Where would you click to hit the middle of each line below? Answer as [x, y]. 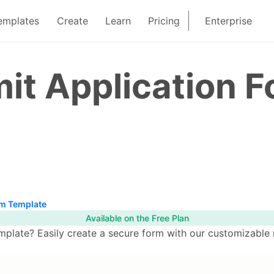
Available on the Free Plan [137, 218]
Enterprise [229, 21]
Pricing [164, 21]
